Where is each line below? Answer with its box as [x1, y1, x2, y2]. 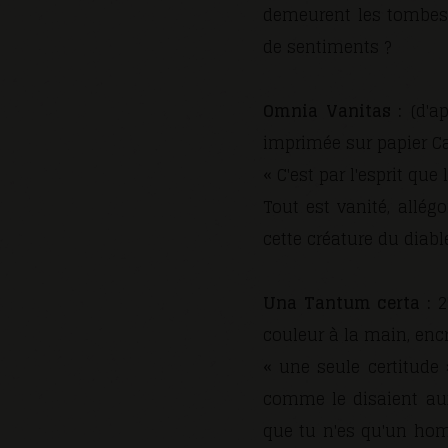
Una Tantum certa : [263, 289, 431, 317]
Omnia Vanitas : [263, 97, 403, 125]
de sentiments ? [263, 33, 391, 61]
